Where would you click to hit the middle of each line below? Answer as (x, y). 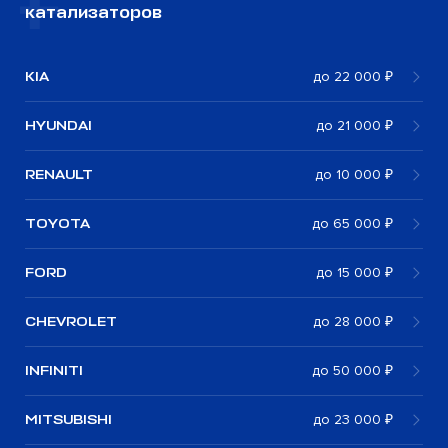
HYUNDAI (58, 125)
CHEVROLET (71, 321)
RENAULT (59, 174)
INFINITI (54, 370)
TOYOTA (57, 223)
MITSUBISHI (68, 419)
